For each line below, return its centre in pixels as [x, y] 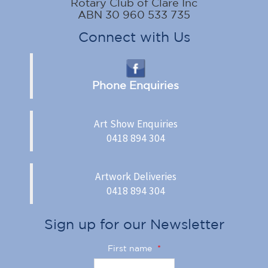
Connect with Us [134, 37]
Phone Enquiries [135, 85]
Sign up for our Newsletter [134, 224]
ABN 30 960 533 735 [134, 14]
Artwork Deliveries [135, 176]
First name [131, 248]
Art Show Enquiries [135, 124]
